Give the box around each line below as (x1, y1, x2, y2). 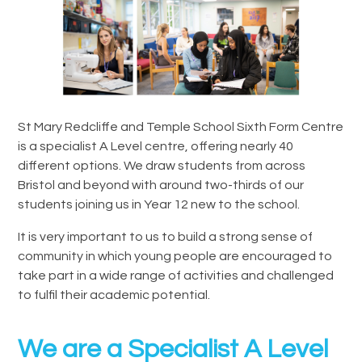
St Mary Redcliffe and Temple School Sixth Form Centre (18, 120, 344, 133)
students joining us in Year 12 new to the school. (18, 197, 301, 211)
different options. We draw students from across (18, 158, 306, 172)
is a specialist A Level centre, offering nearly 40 (18, 139, 294, 153)
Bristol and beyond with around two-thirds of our (18, 178, 305, 192)
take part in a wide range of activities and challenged (18, 268, 335, 282)
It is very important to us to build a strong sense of (18, 229, 314, 243)
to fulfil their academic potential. (18, 288, 211, 301)
